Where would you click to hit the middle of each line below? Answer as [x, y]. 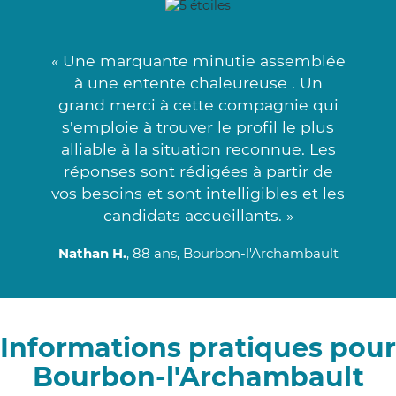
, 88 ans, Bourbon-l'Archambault [232, 253]
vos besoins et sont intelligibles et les [198, 193]
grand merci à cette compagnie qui [198, 104]
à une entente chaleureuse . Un [198, 82]
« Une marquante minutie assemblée [198, 60]
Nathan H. [92, 253]
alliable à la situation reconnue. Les [198, 148]
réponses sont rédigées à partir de [198, 171]
